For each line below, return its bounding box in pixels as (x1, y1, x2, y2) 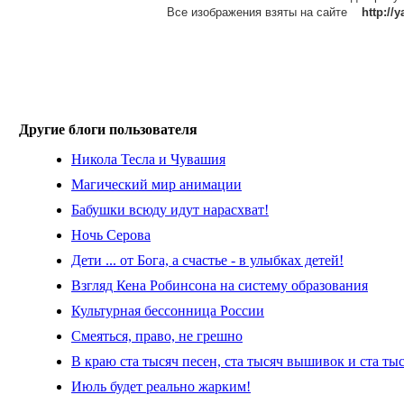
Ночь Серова (71, 227, 151, 243)
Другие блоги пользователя (19, 122, 197, 138)
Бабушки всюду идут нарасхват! (71, 202, 269, 218)
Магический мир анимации (71, 177, 242, 193)
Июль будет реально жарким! (71, 379, 251, 395)
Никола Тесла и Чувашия (71, 151, 225, 168)
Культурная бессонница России (71, 303, 264, 319)
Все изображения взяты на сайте (166, 5, 362, 20)
